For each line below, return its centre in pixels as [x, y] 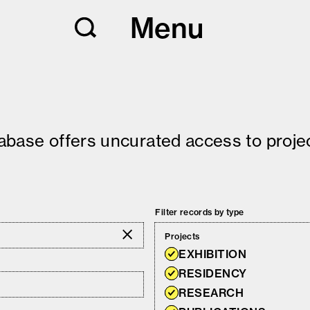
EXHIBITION [213, 254]
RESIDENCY [213, 273]
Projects [182, 236]
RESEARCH [211, 293]
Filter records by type [200, 212]
